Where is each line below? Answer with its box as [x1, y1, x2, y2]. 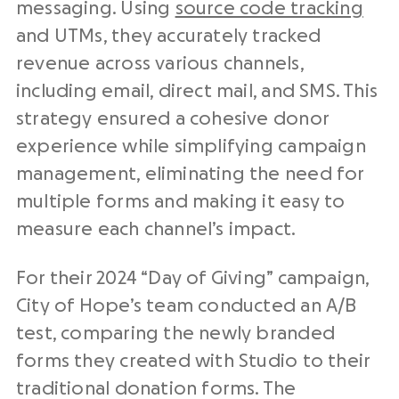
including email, [16, 82, 159, 101]
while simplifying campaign [118, 137, 366, 156]
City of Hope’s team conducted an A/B [16, 297, 357, 315]
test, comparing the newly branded [16, 324, 335, 343]
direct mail [158, 82, 253, 101]
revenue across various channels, [16, 54, 304, 73]
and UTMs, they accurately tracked [16, 27, 321, 45]
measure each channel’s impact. [16, 220, 297, 239]
